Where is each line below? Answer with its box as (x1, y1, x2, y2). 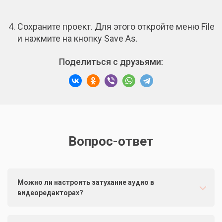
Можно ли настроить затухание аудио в (17, 178, 154, 187)
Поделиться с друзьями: (59, 56, 163, 67)
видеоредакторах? (17, 189, 83, 197)
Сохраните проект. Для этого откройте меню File (17, 21, 215, 32)
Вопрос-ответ (68, 134, 154, 149)
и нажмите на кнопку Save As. (17, 33, 138, 44)
